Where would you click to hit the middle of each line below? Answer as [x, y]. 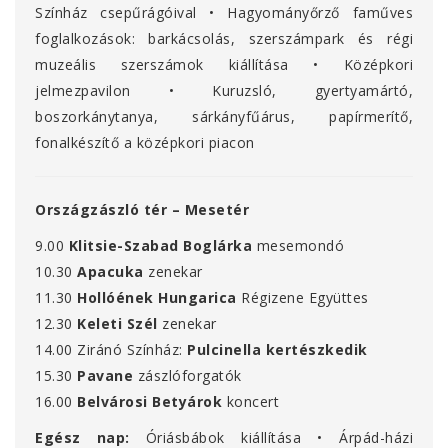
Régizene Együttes [305, 298]
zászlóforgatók [189, 376]
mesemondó [300, 246]
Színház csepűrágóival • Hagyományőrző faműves [224, 13]
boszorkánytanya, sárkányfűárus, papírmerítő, [224, 117]
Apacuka [110, 272]
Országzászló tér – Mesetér [158, 210]
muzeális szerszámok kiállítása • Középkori [224, 65]
